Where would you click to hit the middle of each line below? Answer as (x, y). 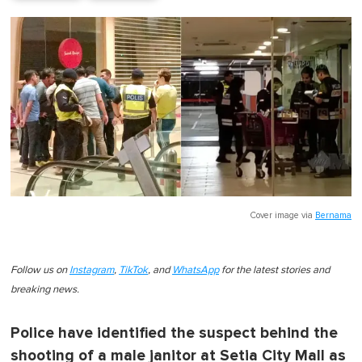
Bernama (333, 215)
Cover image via (283, 215)
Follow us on (40, 270)
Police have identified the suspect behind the (174, 333)
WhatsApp (196, 270)
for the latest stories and (274, 270)
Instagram (92, 270)
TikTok (133, 270)
